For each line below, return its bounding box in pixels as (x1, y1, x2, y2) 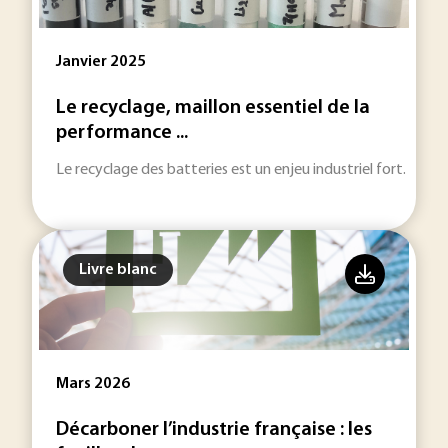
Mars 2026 (56, 376, 130, 392)
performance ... (56, 123, 188, 143)
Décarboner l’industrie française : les (56, 420, 372, 440)
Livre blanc (79, 262, 157, 278)
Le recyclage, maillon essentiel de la (56, 98, 370, 118)
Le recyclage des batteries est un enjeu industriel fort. (56, 162, 406, 178)
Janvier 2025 (56, 54, 146, 70)
